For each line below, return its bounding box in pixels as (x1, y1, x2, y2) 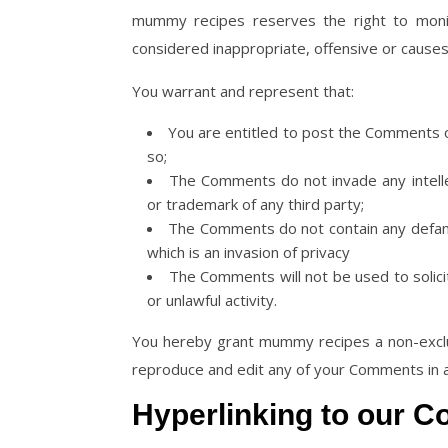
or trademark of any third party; (147, 194, 364, 214)
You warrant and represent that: (132, 81, 354, 101)
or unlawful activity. (147, 290, 277, 310)
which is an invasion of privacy (147, 242, 350, 262)
